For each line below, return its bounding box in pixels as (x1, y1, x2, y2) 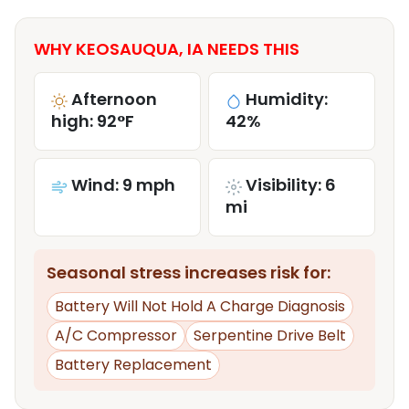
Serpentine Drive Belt (194, 325, 346, 347)
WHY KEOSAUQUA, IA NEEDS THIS (34, 37, 299, 61)
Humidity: (246, 88, 328, 111)
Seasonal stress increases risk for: (47, 261, 330, 285)
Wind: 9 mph (71, 173, 175, 197)
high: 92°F (51, 110, 134, 133)
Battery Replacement (55, 354, 212, 376)
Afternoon (71, 88, 157, 111)
